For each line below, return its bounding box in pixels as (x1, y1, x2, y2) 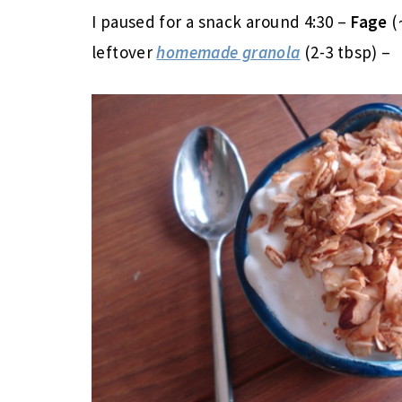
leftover (92, 41, 157, 63)
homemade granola (156, 41, 301, 63)
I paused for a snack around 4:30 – (92, 11, 351, 32)
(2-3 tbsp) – (300, 41, 391, 63)
